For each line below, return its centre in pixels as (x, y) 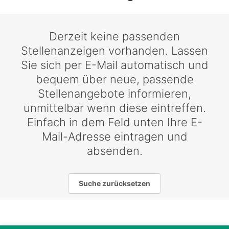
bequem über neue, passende (114, 79)
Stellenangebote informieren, (114, 94)
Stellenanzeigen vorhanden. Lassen (114, 51)
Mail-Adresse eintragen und (114, 136)
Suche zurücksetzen (114, 183)
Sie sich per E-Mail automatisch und (114, 65)
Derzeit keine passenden (114, 36)
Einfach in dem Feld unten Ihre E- (114, 122)
